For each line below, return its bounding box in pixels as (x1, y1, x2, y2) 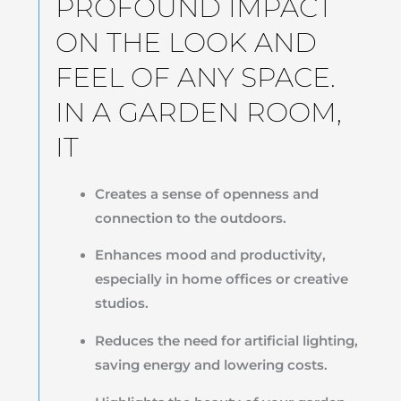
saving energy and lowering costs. (94, 357, 328, 374)
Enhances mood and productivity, (94, 247, 326, 264)
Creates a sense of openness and (94, 185, 319, 202)
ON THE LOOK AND (55, 25, 317, 59)
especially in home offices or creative (94, 271, 348, 288)
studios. (94, 295, 149, 312)
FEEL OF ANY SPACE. (55, 60, 336, 94)
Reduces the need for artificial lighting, (94, 333, 358, 350)
